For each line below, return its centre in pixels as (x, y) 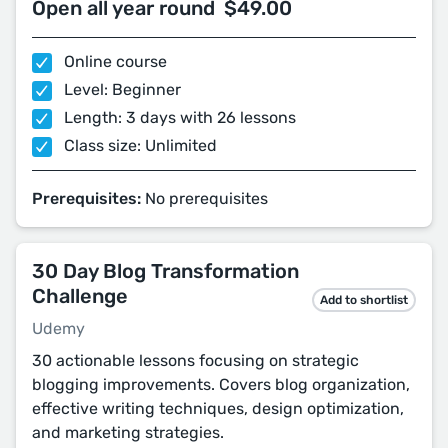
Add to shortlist (364, 300)
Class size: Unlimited (138, 145)
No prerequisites (204, 198)
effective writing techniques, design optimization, (218, 408)
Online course (113, 61)
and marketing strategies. (128, 432)
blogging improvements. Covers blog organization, (221, 384)
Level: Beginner (120, 89)
